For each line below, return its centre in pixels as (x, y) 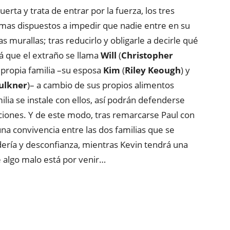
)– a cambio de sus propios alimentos (101, 85)
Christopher (147, 55)
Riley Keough (153, 70)
